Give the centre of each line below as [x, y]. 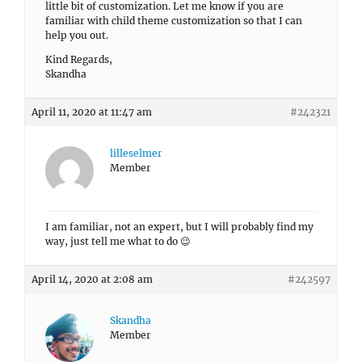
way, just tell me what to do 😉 [118, 241]
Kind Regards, [79, 59]
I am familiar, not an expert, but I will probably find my [179, 227]
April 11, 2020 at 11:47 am [92, 112]
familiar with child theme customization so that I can [174, 21]
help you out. [77, 35]
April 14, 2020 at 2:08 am [92, 279]
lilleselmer [136, 153]
